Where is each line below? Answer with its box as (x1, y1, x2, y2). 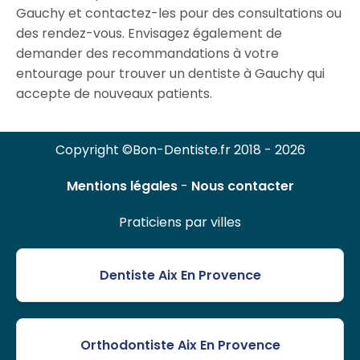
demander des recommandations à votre (16, 44, 279, 63)
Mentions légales (66, 177, 178, 196)
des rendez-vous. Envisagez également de (16, 24, 282, 43)
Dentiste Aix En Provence (99, 266, 261, 285)
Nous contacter (190, 177, 294, 196)
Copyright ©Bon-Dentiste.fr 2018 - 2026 (55, 141, 305, 160)
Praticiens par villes (119, 213, 241, 232)
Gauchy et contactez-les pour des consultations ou (16, 4, 342, 23)
